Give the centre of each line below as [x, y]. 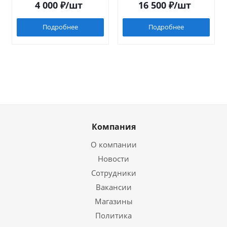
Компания [113, 127]
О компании [113, 144]
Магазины [113, 201]
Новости [113, 159]
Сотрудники [113, 173]
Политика [113, 215]
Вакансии [113, 187]
